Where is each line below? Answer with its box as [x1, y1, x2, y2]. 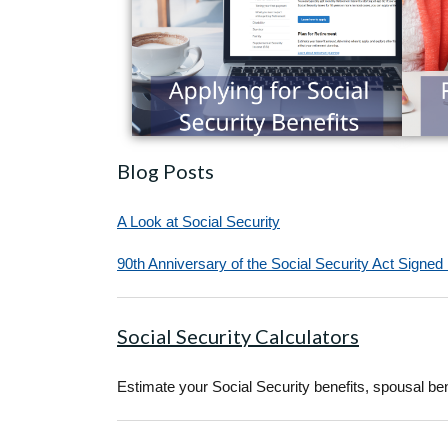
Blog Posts [117, 159, 214, 184]
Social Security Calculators [117, 323, 359, 348]
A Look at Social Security [117, 213, 280, 231]
